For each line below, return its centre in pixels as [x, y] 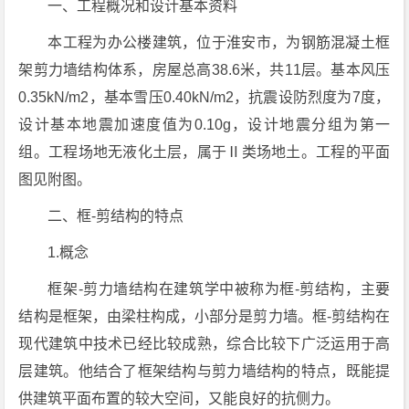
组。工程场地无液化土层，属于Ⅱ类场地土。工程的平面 [204, 152]
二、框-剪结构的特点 [116, 216]
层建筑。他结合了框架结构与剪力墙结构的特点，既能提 [204, 371]
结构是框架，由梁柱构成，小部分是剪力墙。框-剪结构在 [204, 316]
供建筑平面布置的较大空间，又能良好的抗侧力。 [179, 399]
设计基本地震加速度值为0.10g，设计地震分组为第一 [204, 125]
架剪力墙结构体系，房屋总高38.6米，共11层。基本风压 [204, 70]
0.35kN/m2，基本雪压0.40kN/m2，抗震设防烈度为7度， [204, 97]
